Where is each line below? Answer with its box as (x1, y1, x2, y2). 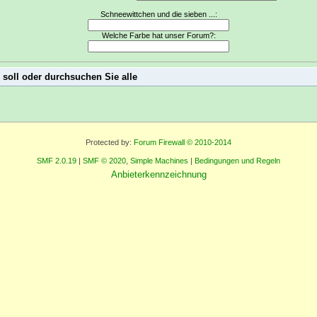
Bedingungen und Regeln (195, 156, 280, 166)
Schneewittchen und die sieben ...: (100, 10, 217, 19)
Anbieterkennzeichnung (110, 169, 207, 180)
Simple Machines (130, 156, 188, 166)
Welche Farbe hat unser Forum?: (101, 31, 216, 40)
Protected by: (86, 138, 134, 147)
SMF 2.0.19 (37, 156, 76, 166)
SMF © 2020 (83, 156, 126, 166)
